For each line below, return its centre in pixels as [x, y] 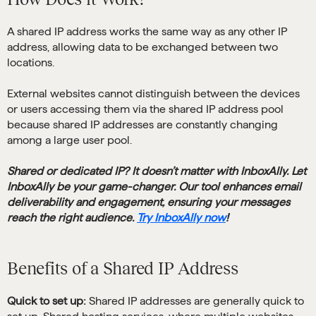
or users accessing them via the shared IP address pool [145, 109]
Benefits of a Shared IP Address [123, 269]
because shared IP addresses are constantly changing [142, 125]
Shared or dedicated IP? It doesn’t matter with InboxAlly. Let [157, 171]
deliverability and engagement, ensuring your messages [148, 202]
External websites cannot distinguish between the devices [153, 94]
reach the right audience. [72, 218]
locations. [31, 63]
